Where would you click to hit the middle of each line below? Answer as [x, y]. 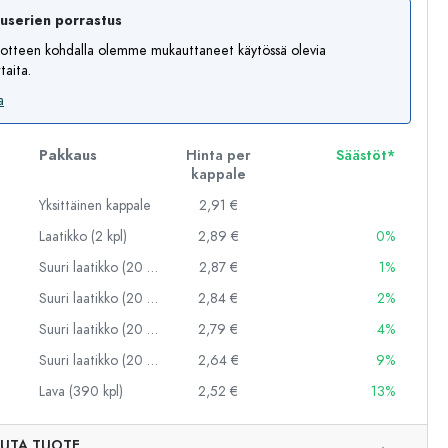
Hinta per [218, 155]
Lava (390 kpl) [81, 391]
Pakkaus [68, 155]
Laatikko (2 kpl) [83, 236]
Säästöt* [365, 155]
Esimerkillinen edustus [239, 433]
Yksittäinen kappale [95, 205]
